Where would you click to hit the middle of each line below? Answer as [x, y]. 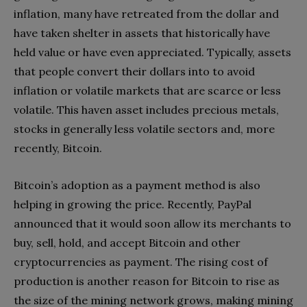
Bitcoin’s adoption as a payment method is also [137, 185]
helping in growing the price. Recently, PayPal [133, 204]
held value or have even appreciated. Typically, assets [152, 52]
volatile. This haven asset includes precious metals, [146, 109]
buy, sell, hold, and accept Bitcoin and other [127, 242]
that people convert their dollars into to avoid [134, 71]
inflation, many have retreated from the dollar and [146, 13]
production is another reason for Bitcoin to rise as [147, 281]
